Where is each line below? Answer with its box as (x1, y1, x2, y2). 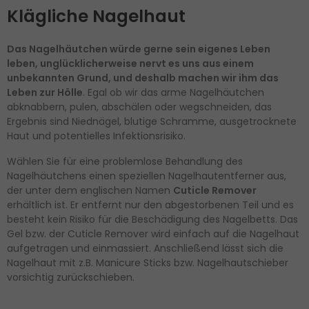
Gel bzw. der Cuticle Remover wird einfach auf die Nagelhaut (7, 226, 299, 241)
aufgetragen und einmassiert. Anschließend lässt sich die (7, 241, 283, 255)
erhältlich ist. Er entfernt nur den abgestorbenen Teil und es (7, 197, 294, 212)
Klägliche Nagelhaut (7, 4, 186, 29)
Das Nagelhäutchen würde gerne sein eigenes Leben (7, 41, 270, 56)
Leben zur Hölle (7, 85, 83, 99)
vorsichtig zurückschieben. (7, 270, 134, 284)
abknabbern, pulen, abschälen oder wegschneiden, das (7, 99, 272, 114)
